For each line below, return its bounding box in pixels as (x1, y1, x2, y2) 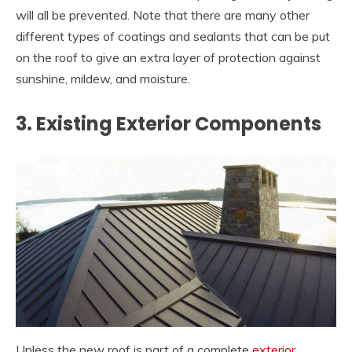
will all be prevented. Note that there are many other (16, 6, 310, 23)
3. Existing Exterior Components (16, 110, 321, 137)
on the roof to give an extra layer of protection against (16, 49, 321, 65)
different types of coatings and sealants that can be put (16, 27, 330, 44)
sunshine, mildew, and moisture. (16, 70, 190, 86)
